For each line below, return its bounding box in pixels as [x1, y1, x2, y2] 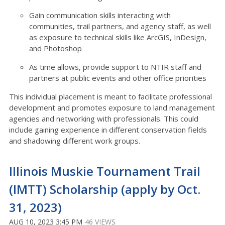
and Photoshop [29, 43, 82, 53]
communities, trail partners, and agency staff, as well [29, 21, 211, 31]
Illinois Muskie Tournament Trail [9, 163, 200, 179]
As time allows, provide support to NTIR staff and [29, 62, 201, 72]
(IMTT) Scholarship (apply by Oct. [9, 181, 200, 197]
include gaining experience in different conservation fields [9, 125, 207, 135]
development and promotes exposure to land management [9, 102, 215, 113]
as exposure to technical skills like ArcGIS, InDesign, [29, 32, 206, 42]
